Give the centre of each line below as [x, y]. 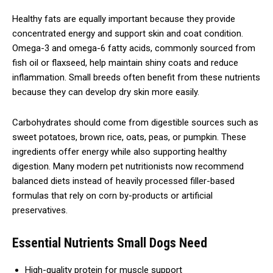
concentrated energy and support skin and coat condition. [128, 33]
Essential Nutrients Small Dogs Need [110, 243]
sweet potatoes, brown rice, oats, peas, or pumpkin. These [129, 137]
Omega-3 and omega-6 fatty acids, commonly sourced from [134, 48]
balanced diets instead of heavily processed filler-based [123, 181]
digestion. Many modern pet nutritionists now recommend [128, 166]
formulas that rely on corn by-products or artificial [112, 195]
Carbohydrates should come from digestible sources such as [135, 122]
